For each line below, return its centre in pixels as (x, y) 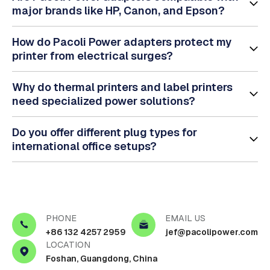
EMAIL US (185, 218)
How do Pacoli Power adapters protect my (122, 42)
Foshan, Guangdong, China (102, 258)
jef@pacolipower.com (212, 232)
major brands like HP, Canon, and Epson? (118, 10)
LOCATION (68, 244)
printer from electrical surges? (93, 55)
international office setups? (84, 146)
